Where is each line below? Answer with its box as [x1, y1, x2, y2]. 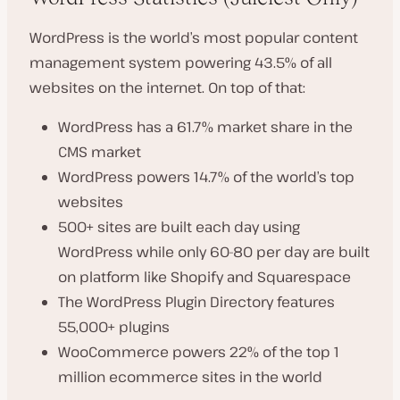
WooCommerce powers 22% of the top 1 [58, 342, 339, 362]
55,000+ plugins [58, 317, 170, 337]
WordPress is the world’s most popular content [29, 28, 358, 47]
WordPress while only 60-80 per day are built [58, 242, 370, 262]
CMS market [58, 142, 141, 162]
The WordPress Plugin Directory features [58, 292, 335, 312]
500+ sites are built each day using [58, 217, 300, 237]
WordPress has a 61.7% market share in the [58, 117, 353, 137]
